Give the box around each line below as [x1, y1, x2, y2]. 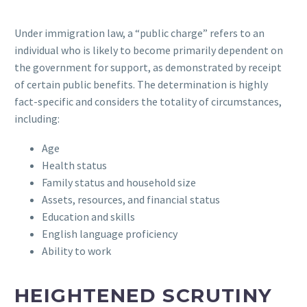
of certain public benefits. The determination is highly [14, 77, 268, 91]
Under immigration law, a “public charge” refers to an [14, 25, 265, 40]
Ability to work [42, 243, 111, 258]
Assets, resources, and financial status [42, 192, 220, 206]
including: [14, 111, 60, 125]
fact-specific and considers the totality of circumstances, [14, 94, 282, 108]
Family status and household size [42, 175, 196, 189]
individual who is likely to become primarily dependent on [14, 42, 283, 57]
